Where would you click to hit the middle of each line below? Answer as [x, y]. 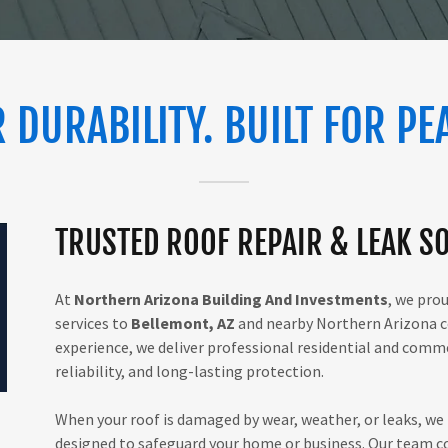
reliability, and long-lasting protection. [189, 371]
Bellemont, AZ [182, 323]
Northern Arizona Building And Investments [230, 299]
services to [92, 323]
